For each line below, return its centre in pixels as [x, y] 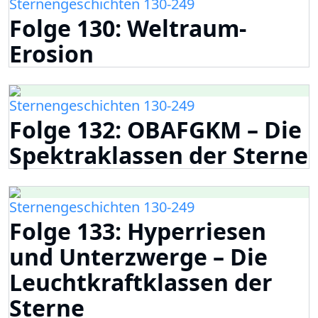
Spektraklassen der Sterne [159, 155]
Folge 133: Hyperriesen [138, 231]
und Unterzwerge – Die [138, 256]
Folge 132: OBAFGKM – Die [155, 129]
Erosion [51, 53]
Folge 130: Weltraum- [128, 28]
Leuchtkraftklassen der [141, 282]
